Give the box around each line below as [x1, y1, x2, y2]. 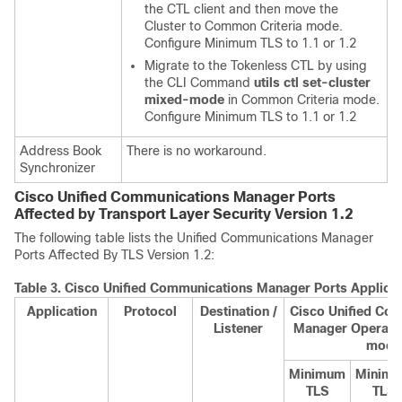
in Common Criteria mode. [224, 92, 380, 107]
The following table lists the [14, 231, 177, 245]
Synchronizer [20, 161, 95, 175]
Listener [214, 321, 263, 336]
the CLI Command [144, 75, 254, 90]
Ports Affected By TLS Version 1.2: [14, 248, 214, 262]
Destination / [199, 304, 277, 319]
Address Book [20, 144, 101, 158]
